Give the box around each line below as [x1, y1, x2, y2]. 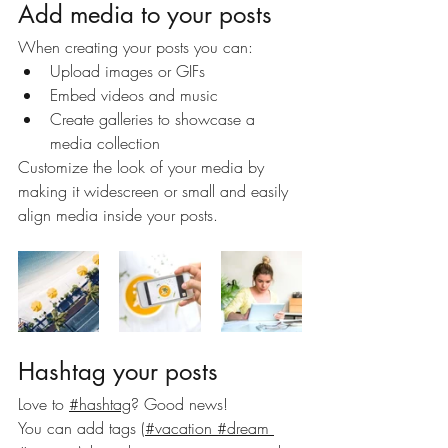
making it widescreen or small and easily [18, 179, 293, 202]
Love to [18, 392, 64, 415]
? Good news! [131, 392, 228, 415]
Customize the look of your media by [18, 155, 269, 178]
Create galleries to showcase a [50, 107, 260, 130]
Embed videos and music [50, 83, 223, 106]
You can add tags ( [18, 416, 145, 439]
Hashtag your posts [18, 355, 218, 387]
